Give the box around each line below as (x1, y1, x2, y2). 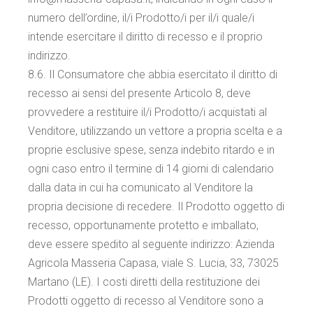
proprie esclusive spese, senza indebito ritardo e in (28, 143, 275, 156)
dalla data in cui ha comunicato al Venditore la (28, 181, 254, 194)
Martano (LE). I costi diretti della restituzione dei (28, 275, 261, 289)
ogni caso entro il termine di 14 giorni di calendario (28, 162, 275, 175)
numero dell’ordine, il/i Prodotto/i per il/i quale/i (28, 11, 255, 24)
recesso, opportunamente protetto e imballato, (28, 219, 259, 232)
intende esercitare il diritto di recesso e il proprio (28, 30, 263, 43)
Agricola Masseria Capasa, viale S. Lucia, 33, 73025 (28, 256, 279, 270)
